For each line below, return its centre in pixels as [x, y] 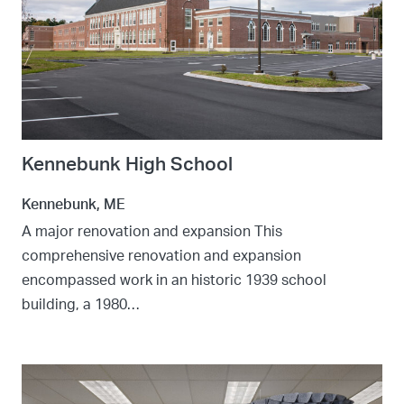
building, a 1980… [81, 305]
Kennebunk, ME [73, 205]
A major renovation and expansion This [152, 232]
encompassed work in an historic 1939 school [174, 280]
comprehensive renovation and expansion [161, 256]
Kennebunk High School [127, 165]
